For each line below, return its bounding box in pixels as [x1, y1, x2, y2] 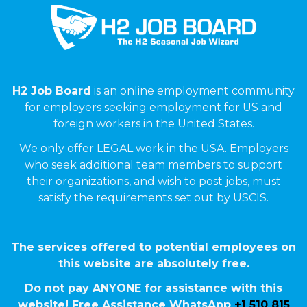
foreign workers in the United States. [53, 117, 254, 131]
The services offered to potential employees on [11, 241, 296, 254]
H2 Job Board [12, 84, 91, 98]
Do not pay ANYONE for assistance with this [25, 282, 282, 295]
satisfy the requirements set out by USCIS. [38, 191, 269, 205]
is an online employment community [91, 84, 295, 98]
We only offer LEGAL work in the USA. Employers [19, 142, 288, 156]
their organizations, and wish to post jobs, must [26, 175, 281, 188]
